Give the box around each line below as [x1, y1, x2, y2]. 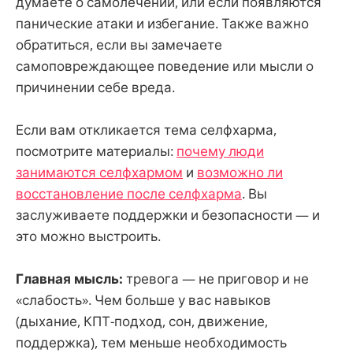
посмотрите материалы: [16, 141, 176, 160]
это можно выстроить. [16, 226, 161, 245]
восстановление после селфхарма [16, 184, 242, 203]
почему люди [176, 141, 264, 160]
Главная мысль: [16, 269, 123, 288]
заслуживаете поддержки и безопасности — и [16, 205, 320, 224]
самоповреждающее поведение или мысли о [16, 56, 314, 75]
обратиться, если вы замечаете [16, 35, 222, 54]
